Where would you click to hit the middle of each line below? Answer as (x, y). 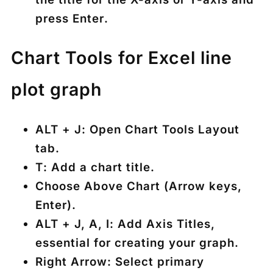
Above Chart (122, 186)
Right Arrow (71, 261)
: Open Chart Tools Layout (161, 129)
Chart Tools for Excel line (122, 58)
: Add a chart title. (99, 167)
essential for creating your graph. (137, 243)
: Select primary (156, 261)
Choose (60, 186)
